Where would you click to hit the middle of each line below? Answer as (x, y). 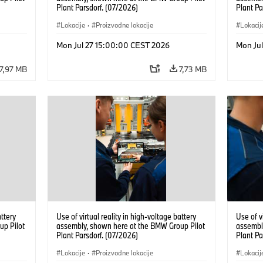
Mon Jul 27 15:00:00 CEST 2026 (113, 45)
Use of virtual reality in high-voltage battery (126, 216)
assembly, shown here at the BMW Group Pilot (130, 225)
